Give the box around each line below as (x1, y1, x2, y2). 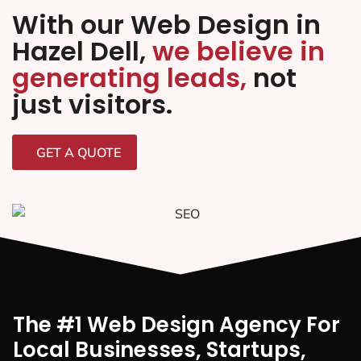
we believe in (152, 33, 325, 70)
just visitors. (12, 86, 172, 123)
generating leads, (12, 60, 247, 97)
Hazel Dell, (12, 33, 152, 70)
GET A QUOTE (36, 144, 121, 161)
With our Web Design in (12, 6, 321, 44)
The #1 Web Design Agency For (13, 310, 340, 340)
